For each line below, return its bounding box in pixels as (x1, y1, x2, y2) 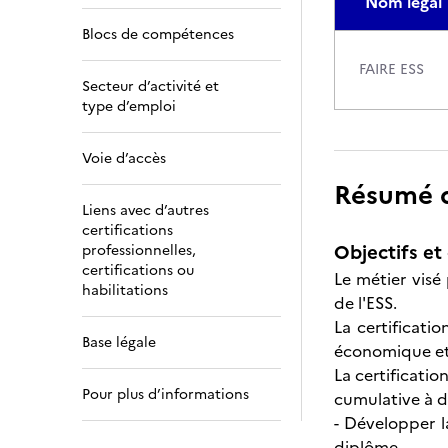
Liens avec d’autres (82, 200, 209, 221)
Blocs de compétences (82, 24, 234, 45)
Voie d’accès (82, 148, 166, 169)
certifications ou (82, 260, 194, 281)
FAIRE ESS (359, 59, 424, 80)
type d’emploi (82, 96, 176, 117)
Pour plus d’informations (82, 384, 249, 405)
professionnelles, (82, 240, 196, 261)
